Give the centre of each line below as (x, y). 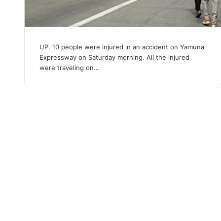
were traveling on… (69, 67)
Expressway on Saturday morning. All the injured (114, 57)
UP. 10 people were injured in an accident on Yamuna (122, 47)
